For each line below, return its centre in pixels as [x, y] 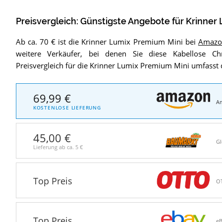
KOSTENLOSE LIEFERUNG [67, 107]
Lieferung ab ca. [54, 147]
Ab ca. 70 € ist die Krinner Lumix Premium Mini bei [107, 42]
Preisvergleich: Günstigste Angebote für [101, 21]
